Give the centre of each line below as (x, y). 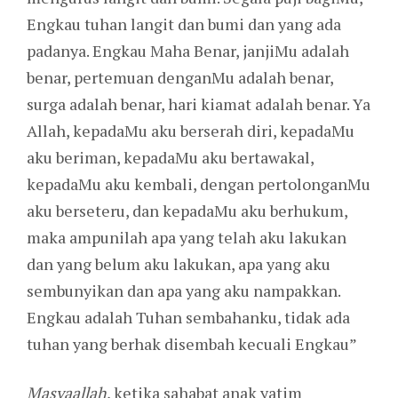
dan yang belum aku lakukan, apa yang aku (179, 264)
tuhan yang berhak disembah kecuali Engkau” (192, 344)
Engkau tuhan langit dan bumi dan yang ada (184, 24)
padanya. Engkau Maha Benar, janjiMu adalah (188, 51)
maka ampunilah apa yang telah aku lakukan (187, 238)
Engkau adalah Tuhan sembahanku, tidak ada (188, 318)
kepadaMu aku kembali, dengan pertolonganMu (199, 184)
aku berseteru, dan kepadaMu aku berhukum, (187, 211)
